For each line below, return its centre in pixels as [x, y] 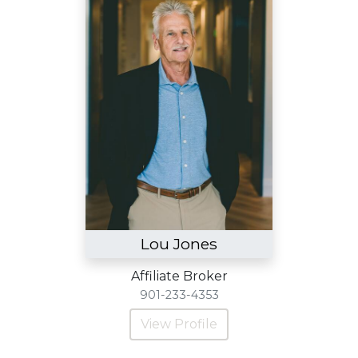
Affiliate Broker [179, 276]
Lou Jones [179, 244]
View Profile [179, 324]
